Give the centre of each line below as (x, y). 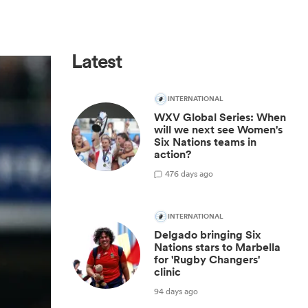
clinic (167, 272)
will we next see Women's (218, 130)
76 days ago (191, 173)
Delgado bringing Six (208, 235)
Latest (97, 61)
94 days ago (176, 291)
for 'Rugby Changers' (207, 260)
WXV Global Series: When (220, 117)
